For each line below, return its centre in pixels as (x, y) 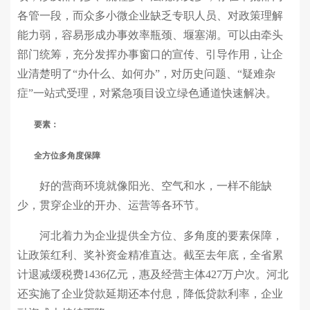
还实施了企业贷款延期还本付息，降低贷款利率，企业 (150, 294)
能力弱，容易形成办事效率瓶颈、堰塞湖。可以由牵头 (150, 35)
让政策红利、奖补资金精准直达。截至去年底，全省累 (150, 255)
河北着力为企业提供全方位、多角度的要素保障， (150, 236)
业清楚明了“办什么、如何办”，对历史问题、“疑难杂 (146, 74)
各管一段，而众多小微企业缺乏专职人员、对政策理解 (150, 16)
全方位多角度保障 (59, 156)
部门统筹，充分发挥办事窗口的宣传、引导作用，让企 (150, 54)
